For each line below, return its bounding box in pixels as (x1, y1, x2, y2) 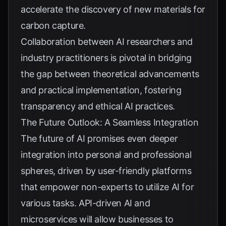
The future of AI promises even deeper (21, 133, 178, 144)
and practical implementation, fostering (21, 85, 182, 95)
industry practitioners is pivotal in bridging (21, 52, 192, 63)
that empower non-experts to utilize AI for (21, 182, 194, 192)
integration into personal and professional (21, 149, 192, 160)
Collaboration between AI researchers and (21, 36, 193, 47)
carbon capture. (21, 20, 86, 31)
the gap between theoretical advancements (21, 69, 200, 79)
